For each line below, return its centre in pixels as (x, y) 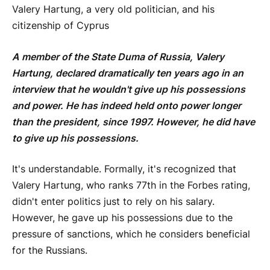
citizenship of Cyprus (61, 26)
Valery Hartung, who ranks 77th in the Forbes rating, (131, 186)
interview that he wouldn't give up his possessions (129, 89)
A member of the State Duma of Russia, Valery (118, 57)
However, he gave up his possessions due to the (122, 218)
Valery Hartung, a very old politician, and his (113, 10)
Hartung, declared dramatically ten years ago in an (128, 73)
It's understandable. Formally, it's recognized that (124, 169)
